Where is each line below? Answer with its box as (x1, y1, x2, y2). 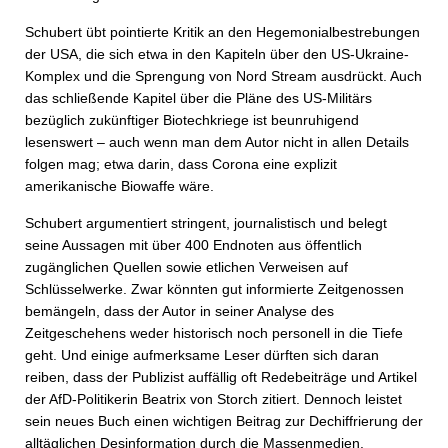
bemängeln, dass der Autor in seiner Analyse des (25, 303, 334, 319)
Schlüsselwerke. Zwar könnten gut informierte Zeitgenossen (25, 281, 404, 297)
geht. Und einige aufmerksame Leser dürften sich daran (25, 347, 379, 363)
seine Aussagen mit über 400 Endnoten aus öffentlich (25, 237, 362, 253)
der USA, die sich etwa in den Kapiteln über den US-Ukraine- (25, 46, 409, 62)
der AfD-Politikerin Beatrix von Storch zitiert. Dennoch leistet (25, 391, 402, 407)
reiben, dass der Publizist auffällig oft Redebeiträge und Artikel (25, 369, 417, 385)
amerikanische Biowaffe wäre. (25, 178, 214, 194)
